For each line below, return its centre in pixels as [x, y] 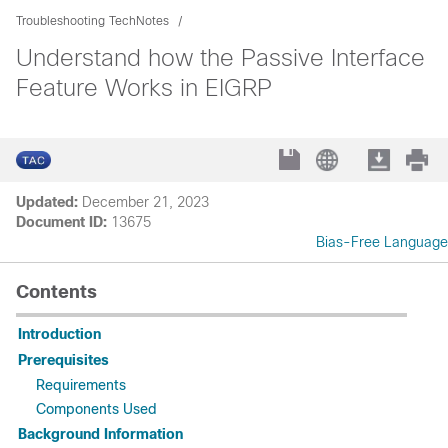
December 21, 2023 [145, 202]
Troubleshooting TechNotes [92, 21]
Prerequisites [63, 360]
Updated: [47, 202]
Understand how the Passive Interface [220, 57]
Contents [56, 292]
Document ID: [61, 222]
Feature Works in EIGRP [144, 87]
